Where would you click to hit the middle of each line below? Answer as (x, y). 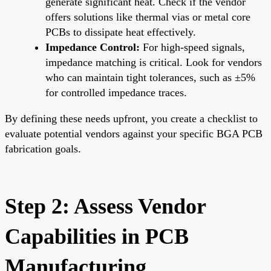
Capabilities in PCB (97, 236)
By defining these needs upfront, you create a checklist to (131, 118)
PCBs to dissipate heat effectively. (121, 32)
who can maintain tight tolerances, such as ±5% (150, 77)
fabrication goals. (43, 149)
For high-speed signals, (192, 47)
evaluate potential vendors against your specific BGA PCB (134, 133)
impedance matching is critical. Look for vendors (154, 62)
